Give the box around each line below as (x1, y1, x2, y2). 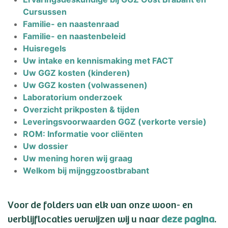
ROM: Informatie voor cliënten (23, 129, 143, 139)
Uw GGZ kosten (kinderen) (23, 68, 130, 78)
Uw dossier (23, 141, 68, 151)
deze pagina (161, 211, 214, 226)
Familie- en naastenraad (23, 19, 119, 29)
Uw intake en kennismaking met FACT (23, 55, 174, 66)
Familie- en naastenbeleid (23, 31, 126, 41)
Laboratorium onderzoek (23, 92, 122, 102)
